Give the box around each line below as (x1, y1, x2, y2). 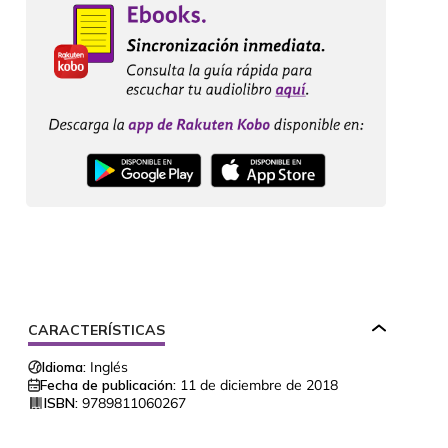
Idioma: (42, 358, 86, 377)
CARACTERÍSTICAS (28, 321, 165, 340)
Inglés (90, 358, 128, 377)
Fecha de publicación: (40, 376, 176, 395)
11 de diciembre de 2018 (180, 376, 338, 395)
